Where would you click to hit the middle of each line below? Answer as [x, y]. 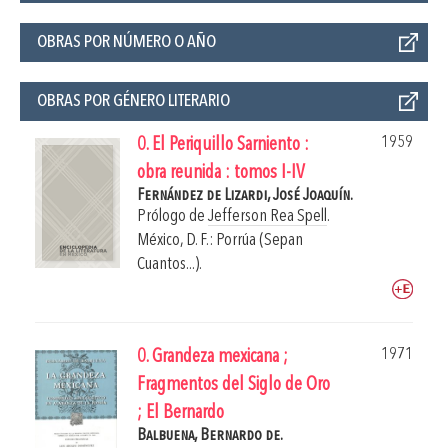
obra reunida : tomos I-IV [221, 174]
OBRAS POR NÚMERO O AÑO [126, 42]
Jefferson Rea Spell [267, 217]
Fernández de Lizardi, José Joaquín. [245, 196]
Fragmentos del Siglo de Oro [233, 386]
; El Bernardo [180, 414]
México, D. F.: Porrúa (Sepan [220, 241]
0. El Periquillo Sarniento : [223, 146]
